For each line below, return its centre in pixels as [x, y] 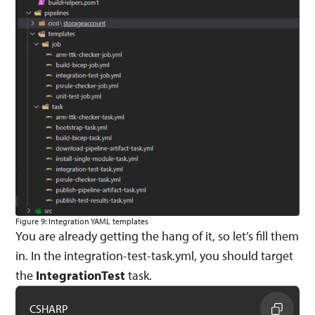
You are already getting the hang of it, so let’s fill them [157, 236]
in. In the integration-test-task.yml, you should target [155, 255]
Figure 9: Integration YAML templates [82, 221]
